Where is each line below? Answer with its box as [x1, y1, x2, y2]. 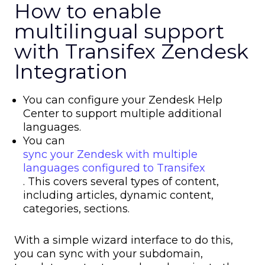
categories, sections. [23, 202, 132, 216]
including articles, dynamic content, [23, 189, 214, 202]
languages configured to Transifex [23, 161, 205, 175]
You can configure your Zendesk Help [23, 93, 222, 107]
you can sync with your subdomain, [14, 247, 203, 261]
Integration [14, 59, 128, 85]
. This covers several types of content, [23, 175, 219, 189]
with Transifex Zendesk [14, 39, 248, 64]
